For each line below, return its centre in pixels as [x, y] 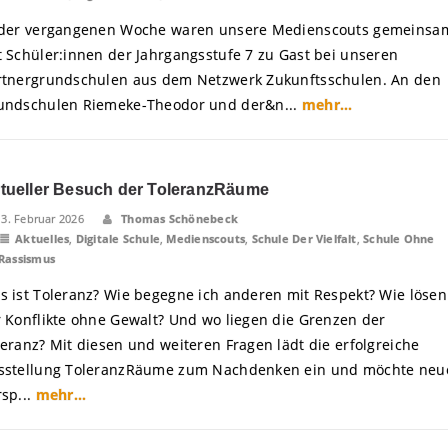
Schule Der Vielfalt [304, 238]
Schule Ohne [399, 238]
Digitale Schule [117, 238]
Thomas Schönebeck [178, 218]
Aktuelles [42, 238]
